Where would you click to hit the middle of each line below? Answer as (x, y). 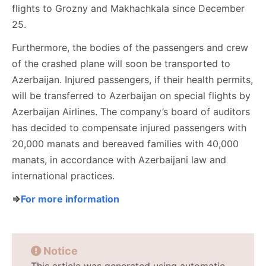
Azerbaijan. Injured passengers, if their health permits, (132, 80)
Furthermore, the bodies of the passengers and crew (130, 47)
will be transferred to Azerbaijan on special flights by (131, 96)
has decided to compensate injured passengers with (129, 128)
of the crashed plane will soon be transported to (121, 64)
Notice (61, 251)
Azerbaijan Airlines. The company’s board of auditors (131, 112)
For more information (70, 199)
